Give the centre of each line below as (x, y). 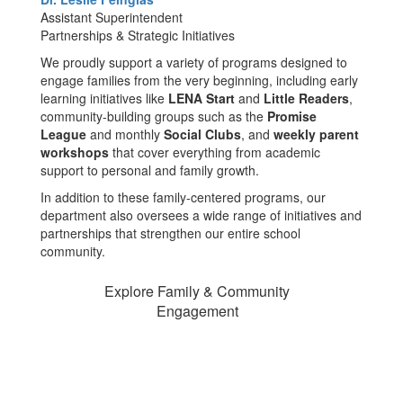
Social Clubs (202, 134)
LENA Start (201, 98)
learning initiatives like (104, 98)
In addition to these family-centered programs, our (183, 197)
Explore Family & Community (197, 291)
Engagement (197, 310)
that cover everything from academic (215, 152)
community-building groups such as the (154, 116)
